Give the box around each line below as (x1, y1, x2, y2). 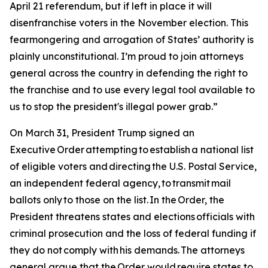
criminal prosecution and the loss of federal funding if (10, 227, 256, 239)
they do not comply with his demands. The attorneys (10, 244, 245, 256)
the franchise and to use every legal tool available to (10, 84, 255, 96)
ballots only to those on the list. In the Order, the (10, 194, 224, 206)
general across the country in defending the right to (10, 67, 248, 79)
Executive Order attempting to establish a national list (10, 144, 254, 156)
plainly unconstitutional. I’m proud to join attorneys (10, 50, 243, 62)
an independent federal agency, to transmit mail (10, 177, 231, 189)
